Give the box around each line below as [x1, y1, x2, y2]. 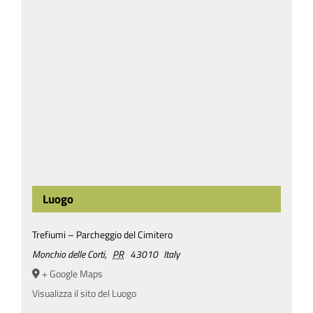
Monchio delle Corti [31, 247, 105, 262]
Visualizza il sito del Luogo [31, 286, 136, 301]
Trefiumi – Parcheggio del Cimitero [31, 227, 173, 242]
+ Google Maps [41, 266, 103, 282]
